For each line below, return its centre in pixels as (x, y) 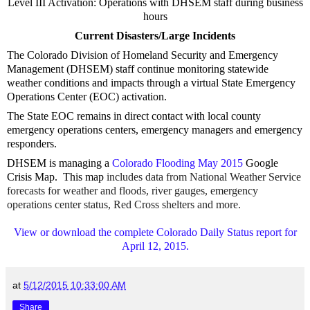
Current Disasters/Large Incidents (155, 35)
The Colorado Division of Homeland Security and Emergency (143, 55)
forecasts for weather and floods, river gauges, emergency (133, 190)
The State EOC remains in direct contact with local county (134, 116)
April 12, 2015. (155, 246)
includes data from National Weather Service (204, 176)
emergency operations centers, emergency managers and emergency (155, 129)
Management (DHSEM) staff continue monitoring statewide (138, 69)
